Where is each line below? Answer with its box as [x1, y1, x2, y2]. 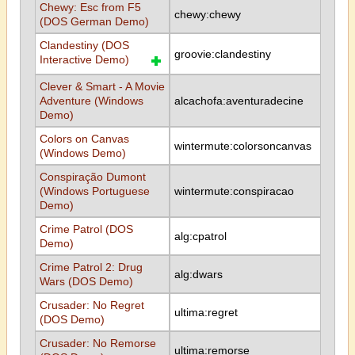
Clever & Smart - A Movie [39, 80, 165, 93]
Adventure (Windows [39, 94, 143, 107]
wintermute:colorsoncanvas [174, 139, 311, 152]
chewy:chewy [174, 8, 241, 21]
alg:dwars [174, 268, 223, 281]
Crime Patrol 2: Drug [39, 261, 143, 273]
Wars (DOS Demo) [39, 275, 133, 288]
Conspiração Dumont [39, 170, 146, 183]
